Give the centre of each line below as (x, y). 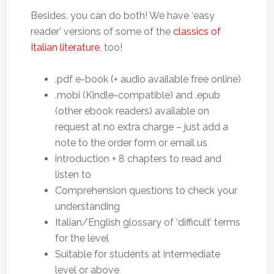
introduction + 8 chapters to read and (138, 159)
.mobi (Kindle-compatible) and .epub (137, 95)
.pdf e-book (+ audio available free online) (148, 79)
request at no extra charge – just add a (141, 127)
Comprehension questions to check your (146, 191)
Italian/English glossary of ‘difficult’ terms (147, 222)
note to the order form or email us (131, 143)
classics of (197, 31)
